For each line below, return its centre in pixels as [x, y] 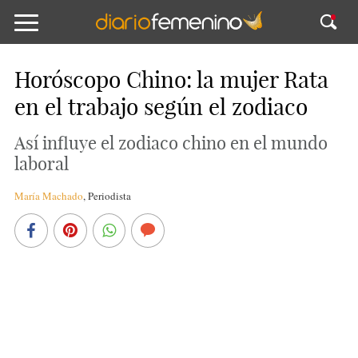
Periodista [109, 196]
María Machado [48, 196]
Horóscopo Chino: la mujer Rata [171, 80]
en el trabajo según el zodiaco [161, 107]
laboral [41, 164]
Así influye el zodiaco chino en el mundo [171, 143]
